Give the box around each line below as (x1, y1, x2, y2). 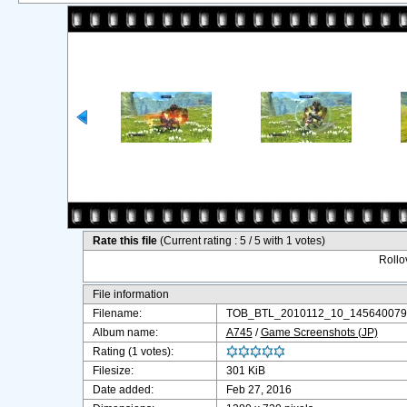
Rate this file (92, 234, 160, 247)
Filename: (92, 307, 142, 320)
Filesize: (92, 364, 134, 377)
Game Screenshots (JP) (260, 326, 378, 339)
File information (92, 288, 169, 301)
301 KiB (225, 364, 265, 377)
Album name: (92, 326, 158, 339)
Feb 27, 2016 (225, 383, 292, 396)
